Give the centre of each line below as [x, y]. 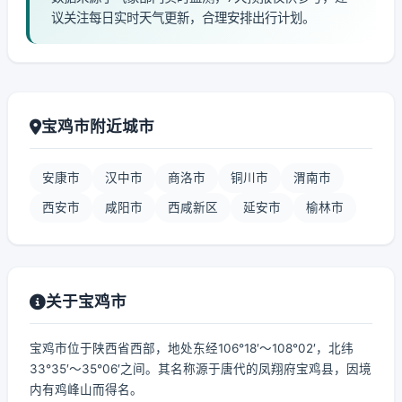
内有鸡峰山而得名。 [86, 389]
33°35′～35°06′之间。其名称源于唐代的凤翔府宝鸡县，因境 [201, 369]
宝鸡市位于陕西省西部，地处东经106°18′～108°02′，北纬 [192, 348]
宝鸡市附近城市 [98, 126]
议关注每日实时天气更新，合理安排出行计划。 [183, 17]
